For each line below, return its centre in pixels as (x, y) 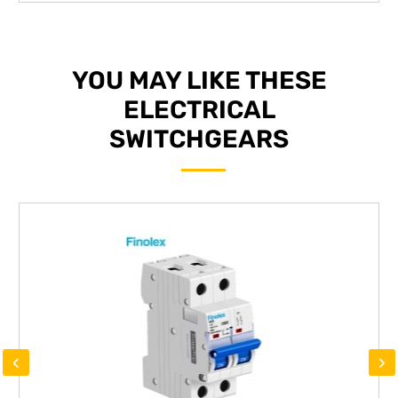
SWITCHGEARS (199, 139)
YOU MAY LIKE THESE (199, 80)
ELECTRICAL (199, 109)
